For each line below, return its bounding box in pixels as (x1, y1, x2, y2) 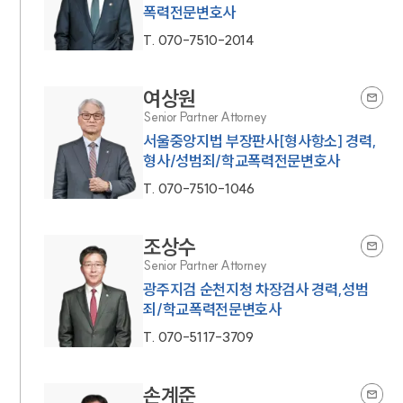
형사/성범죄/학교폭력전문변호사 (143, 150, 340, 170)
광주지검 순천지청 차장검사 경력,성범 (143, 279, 369, 299)
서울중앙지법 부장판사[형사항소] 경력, (143, 130, 377, 150)
